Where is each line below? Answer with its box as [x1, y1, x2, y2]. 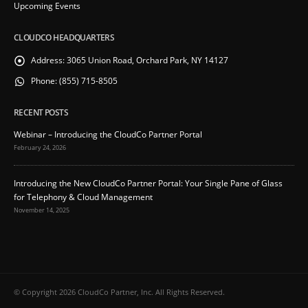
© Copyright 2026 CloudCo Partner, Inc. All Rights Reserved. [14, 287, 225, 297]
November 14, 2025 [14, 206, 69, 215]
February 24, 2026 [14, 143, 66, 153]
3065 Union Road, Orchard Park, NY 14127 [67, 54, 228, 65]
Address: [31, 54, 65, 65]
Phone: [31, 74, 57, 86]
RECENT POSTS [14, 106, 68, 118]
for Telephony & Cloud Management [14, 191, 153, 203]
